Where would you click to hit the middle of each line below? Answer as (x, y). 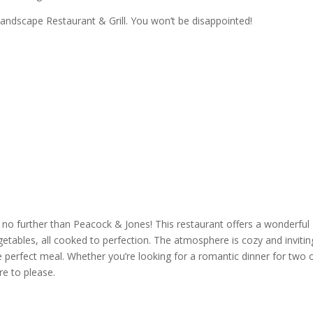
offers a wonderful (267, 224)
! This (164, 224)
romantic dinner (234, 256)
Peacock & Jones (112, 224)
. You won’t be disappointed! (189, 21)
